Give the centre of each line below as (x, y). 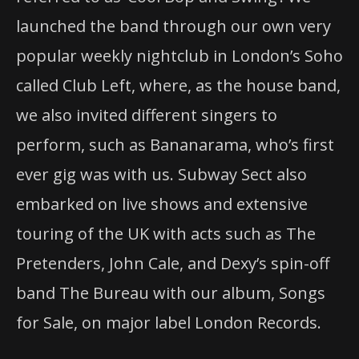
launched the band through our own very (173, 26)
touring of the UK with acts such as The (166, 234)
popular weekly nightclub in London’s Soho (179, 56)
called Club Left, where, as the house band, (178, 86)
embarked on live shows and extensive (162, 204)
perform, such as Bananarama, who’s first (175, 145)
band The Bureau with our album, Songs (171, 293)
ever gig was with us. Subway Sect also (161, 175)
